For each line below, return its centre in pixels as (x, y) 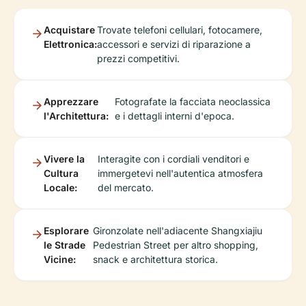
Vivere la (64, 159)
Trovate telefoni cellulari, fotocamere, (180, 30)
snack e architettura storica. (155, 260)
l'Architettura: (76, 116)
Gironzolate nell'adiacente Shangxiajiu (177, 231)
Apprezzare (71, 102)
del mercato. (125, 188)
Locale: (60, 188)
